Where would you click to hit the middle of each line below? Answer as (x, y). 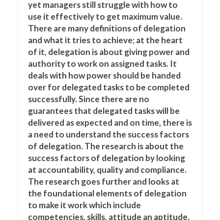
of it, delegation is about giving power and (109, 52)
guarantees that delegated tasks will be (104, 111)
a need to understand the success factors (108, 134)
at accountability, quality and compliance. (107, 170)
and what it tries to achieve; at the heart (105, 40)
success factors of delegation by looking (106, 158)
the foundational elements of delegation (107, 193)
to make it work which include (84, 205)
